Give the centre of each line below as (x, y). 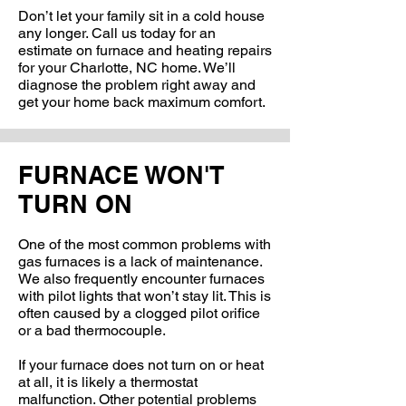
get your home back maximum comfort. (142, 102)
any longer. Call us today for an (117, 33)
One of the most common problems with (145, 244)
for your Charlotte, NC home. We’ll (127, 68)
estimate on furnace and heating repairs (145, 50)
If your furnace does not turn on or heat (141, 365)
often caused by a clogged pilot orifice (139, 313)
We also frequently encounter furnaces (141, 279)
